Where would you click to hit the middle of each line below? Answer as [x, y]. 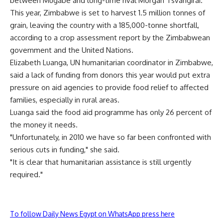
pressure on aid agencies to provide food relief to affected [109, 87]
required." [26, 174]
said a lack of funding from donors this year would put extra [110, 75]
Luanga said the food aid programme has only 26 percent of [111, 112]
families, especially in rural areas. [65, 100]
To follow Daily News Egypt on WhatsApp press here [92, 214]
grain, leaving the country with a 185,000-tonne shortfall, [105, 25]
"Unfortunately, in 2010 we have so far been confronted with [111, 137]
